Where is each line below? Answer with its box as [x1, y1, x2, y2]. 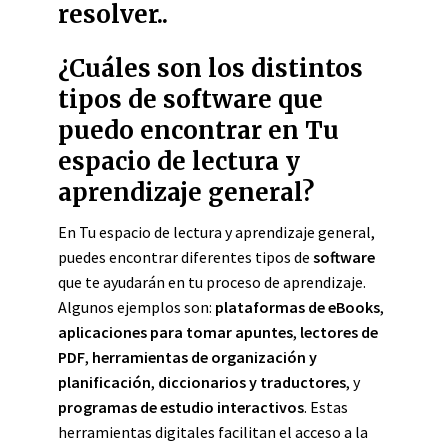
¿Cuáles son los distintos [58, 53, 363, 84]
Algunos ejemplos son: [58, 297, 215, 317]
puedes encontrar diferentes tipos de [58, 247, 313, 267]
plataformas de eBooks [215, 297, 380, 317]
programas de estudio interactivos [58, 397, 304, 417]
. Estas [304, 397, 348, 417]
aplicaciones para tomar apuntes [58, 322, 293, 342]
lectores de [300, 322, 378, 342]
